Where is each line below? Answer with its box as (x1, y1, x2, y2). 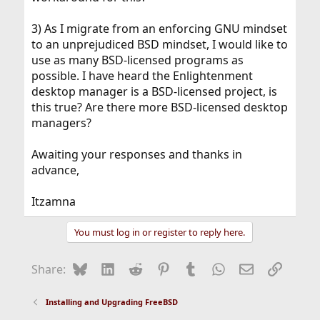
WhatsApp (225, 260, 281, 276)
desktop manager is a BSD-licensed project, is (31, 84, 277, 99)
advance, (31, 162, 79, 178)
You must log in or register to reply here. (74, 226, 246, 239)
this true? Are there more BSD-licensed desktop (31, 99, 288, 115)
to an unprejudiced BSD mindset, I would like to (31, 36, 288, 52)
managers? (31, 115, 91, 131)
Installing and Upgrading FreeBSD (46, 296, 179, 307)
